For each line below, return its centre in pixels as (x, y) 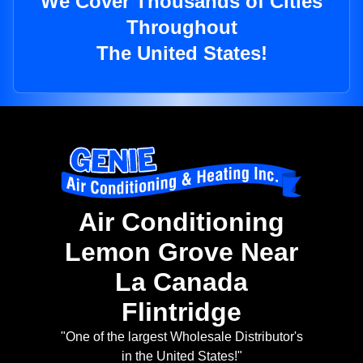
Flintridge (181, 312)
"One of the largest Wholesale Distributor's (181, 337)
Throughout (181, 28)
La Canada (181, 282)
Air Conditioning (181, 222)
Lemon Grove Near (181, 252)
